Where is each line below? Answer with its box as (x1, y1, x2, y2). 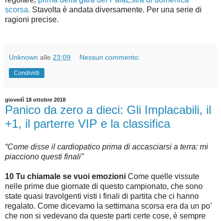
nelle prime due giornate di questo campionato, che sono (5, 182, 203, 191)
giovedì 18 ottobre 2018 (5, 97, 66, 103)
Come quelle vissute (126, 172, 199, 181)
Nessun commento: (79, 53, 141, 61)
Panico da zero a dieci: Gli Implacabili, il (5, 103, 211, 116)
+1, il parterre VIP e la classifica (5, 116, 170, 130)
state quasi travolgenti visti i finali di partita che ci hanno (5, 192, 199, 201)
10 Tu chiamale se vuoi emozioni (5, 172, 126, 181)
